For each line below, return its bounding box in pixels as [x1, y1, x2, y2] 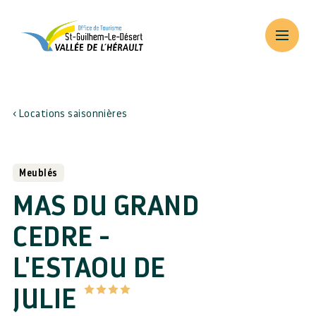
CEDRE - [13, 223, 111, 251]
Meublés [19, 168, 58, 178]
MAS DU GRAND [13, 192, 199, 220]
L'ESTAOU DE [13, 254, 166, 282]
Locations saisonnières [18, 109, 128, 119]
